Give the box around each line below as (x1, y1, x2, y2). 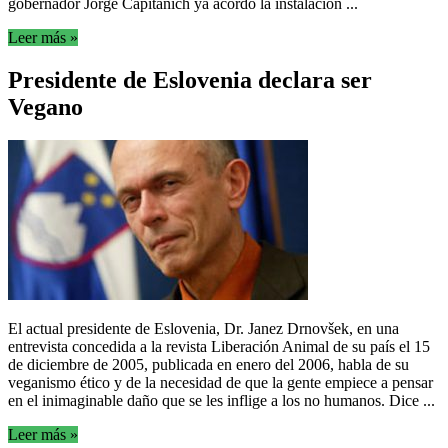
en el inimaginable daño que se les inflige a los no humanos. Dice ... (8, 392, 435, 410)
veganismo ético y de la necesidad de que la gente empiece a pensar (8, 374, 433, 392)
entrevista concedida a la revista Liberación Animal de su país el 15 (8, 338, 430, 356)
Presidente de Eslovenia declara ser (8, 66, 372, 93)
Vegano (8, 93, 83, 120)
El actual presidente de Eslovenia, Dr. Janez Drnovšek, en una (8, 320, 399, 338)
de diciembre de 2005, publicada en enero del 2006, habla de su (8, 356, 409, 374)
